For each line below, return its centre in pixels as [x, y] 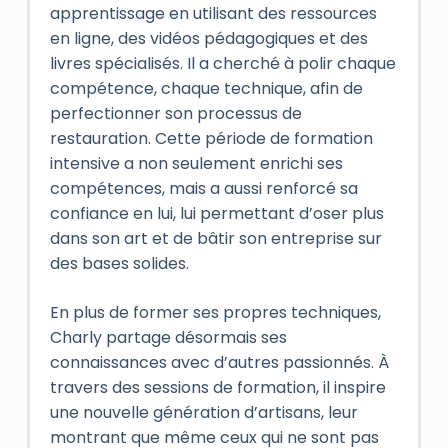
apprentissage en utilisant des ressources [213, 13]
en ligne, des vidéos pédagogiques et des [208, 38]
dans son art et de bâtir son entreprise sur [215, 238]
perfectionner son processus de [175, 113]
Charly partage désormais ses [168, 337]
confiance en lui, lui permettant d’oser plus [216, 213]
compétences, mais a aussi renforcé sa [203, 188]
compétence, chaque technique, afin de [206, 88]
